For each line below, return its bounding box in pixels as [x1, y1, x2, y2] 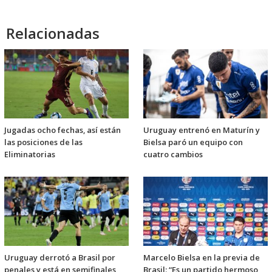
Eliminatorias [4, 149, 55, 160]
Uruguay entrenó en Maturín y [143, 124, 260, 136]
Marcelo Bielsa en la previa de [143, 252, 260, 263]
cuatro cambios [143, 149, 203, 160]
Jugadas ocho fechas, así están [4, 124, 121, 136]
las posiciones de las [4, 137, 83, 148]
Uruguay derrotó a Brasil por [4, 252, 115, 263]
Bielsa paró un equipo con [143, 137, 243, 148]
